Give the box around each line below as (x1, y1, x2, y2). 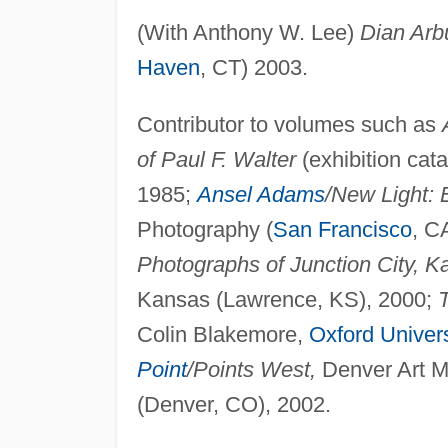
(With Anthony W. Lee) (136, 20, 360, 46)
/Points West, (186, 357, 316, 383)
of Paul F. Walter (136, 147, 296, 173)
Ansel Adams (196, 182, 325, 208)
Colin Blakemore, (136, 322, 309, 348)
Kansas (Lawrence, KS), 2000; (136, 287, 438, 313)
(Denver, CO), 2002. (136, 392, 331, 418)
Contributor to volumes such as (136, 112, 442, 138)
